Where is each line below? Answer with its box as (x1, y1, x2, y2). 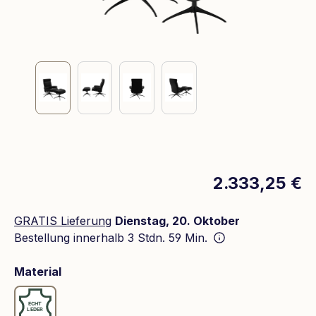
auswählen (61, 263, 125, 278)
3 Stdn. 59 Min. (128, 230, 211, 245)
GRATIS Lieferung (14, 213, 111, 228)
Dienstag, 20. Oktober (115, 213, 240, 228)
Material (14, 264, 61, 279)
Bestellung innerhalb (14, 230, 128, 245)
